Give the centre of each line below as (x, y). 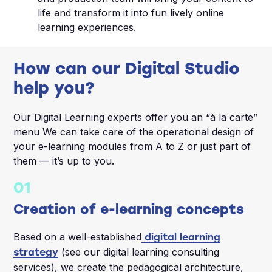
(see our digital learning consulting (139, 252)
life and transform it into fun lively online (131, 13)
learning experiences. (87, 28)
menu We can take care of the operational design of (134, 132)
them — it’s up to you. (64, 161)
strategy (36, 253)
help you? (54, 88)
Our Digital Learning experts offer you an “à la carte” (136, 117)
